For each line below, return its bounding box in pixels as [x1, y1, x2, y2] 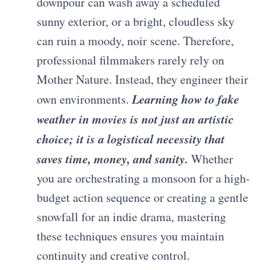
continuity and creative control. [37, 246, 190, 263]
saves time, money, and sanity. [37, 149, 189, 167]
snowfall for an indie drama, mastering [37, 208, 227, 225]
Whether [191, 150, 234, 167]
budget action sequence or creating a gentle [37, 189, 249, 206]
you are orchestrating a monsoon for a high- [37, 169, 251, 186]
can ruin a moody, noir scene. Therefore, [37, 32, 234, 49]
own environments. [37, 90, 133, 107]
